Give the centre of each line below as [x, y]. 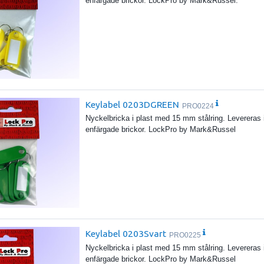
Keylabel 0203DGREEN [133, 104]
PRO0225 [185, 235]
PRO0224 [198, 106]
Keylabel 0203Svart [126, 234]
